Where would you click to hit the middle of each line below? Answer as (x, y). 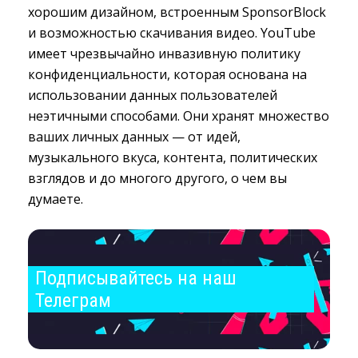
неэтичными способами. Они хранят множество (179, 116)
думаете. (56, 199)
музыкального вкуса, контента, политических (173, 157)
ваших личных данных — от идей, (134, 137)
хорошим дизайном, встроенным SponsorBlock (177, 12)
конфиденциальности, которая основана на (167, 74)
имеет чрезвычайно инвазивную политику (164, 54)
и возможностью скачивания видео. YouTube (172, 33)
